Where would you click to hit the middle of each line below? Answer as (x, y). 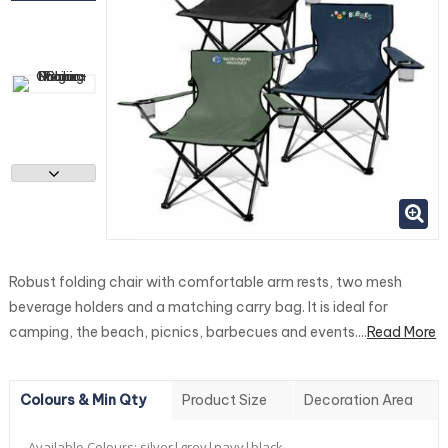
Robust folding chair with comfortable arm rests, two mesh (205, 282)
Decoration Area (358, 400)
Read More (401, 332)
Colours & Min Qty (83, 400)
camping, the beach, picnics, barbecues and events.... (188, 332)
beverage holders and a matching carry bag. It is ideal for (198, 307)
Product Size (225, 400)
